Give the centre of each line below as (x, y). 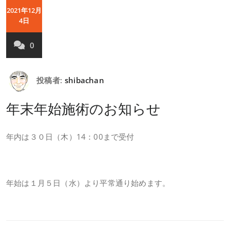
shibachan (84, 80)
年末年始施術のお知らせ (83, 109)
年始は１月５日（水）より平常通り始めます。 (88, 183)
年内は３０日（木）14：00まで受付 (70, 137)
